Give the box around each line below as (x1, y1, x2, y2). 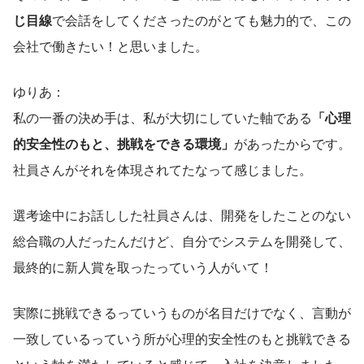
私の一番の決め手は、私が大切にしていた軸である (13, 107, 312, 127)
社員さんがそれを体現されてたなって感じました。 (13, 159, 312, 179)
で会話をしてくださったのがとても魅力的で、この (52, 10, 351, 29)
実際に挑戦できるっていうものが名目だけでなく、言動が (13, 302, 351, 322)
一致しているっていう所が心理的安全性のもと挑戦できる (13, 328, 351, 348)
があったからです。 (234, 133, 351, 153)
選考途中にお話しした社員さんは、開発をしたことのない (13, 205, 351, 224)
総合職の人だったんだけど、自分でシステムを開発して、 (13, 231, 351, 250)
